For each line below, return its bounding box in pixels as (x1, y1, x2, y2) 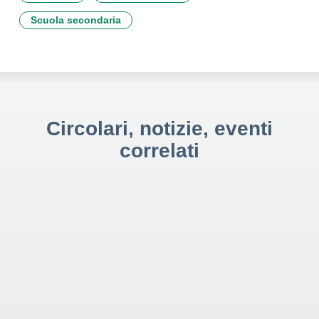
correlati (120, 140, 199, 162)
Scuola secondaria (31, 14, 121, 26)
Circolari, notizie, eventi (46, 117, 273, 140)
